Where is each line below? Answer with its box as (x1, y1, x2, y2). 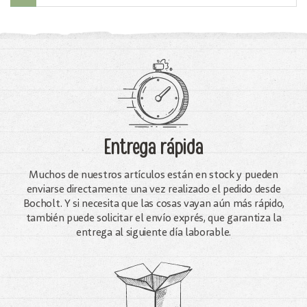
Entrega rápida (103, 132, 204, 162)
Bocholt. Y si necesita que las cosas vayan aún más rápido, (23, 198, 284, 210)
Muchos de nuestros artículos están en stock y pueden (29, 169, 278, 181)
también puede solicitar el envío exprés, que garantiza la (25, 212, 282, 224)
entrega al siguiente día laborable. (76, 227, 231, 238)
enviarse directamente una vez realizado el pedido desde (26, 184, 281, 195)
